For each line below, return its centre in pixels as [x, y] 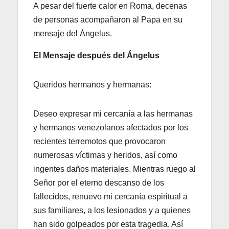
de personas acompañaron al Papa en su [108, 19]
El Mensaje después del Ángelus [96, 55]
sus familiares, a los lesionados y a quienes [112, 210]
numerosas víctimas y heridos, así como [105, 155]
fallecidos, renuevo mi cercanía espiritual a [110, 196]
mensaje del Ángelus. [73, 33]
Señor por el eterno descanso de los [99, 182]
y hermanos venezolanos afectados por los [111, 127]
